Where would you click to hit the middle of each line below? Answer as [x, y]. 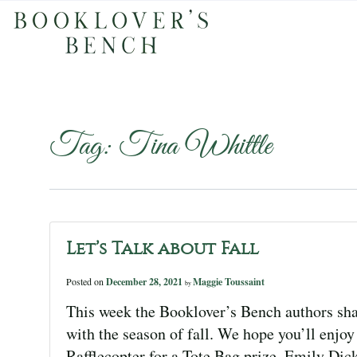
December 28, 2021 [145, 282]
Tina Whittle [195, 147]
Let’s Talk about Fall [163, 249]
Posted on [86, 281]
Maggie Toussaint [229, 282]
